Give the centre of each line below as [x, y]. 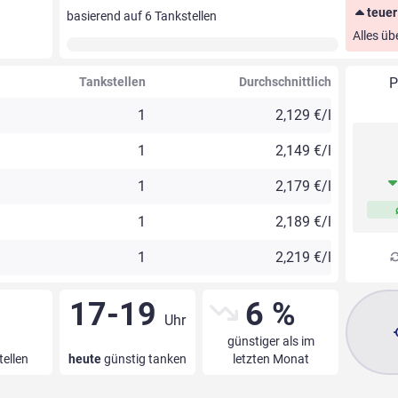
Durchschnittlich [286, 82]
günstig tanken [143, 359]
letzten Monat [271, 359]
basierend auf [105, 16]
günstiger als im [271, 342]
